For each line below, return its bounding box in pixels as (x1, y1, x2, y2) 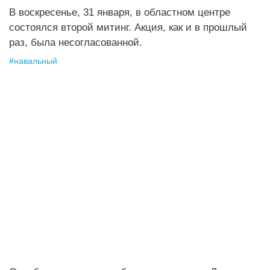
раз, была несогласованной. (9, 36, 142, 49)
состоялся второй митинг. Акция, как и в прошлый (9, 21, 247, 34)
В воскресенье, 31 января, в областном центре (9, 6, 230, 19)
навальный (14, 57, 57, 66)
